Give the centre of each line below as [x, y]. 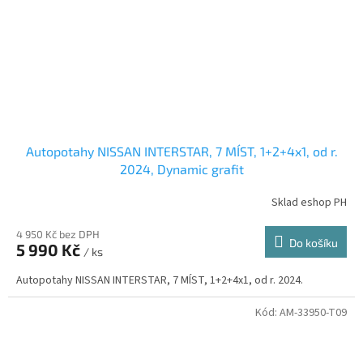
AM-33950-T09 [313, 313]
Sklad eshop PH [309, 202]
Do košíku [314, 243]
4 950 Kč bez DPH [58, 235]
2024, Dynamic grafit [181, 169]
